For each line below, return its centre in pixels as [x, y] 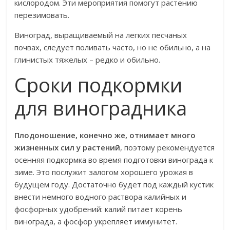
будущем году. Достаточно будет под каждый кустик [114, 185]
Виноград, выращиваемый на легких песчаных [101, 35]
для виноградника [101, 108]
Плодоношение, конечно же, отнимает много [105, 135]
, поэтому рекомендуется [168, 148]
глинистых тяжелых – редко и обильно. [88, 60]
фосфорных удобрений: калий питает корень [99, 209]
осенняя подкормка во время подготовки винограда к [114, 160]
